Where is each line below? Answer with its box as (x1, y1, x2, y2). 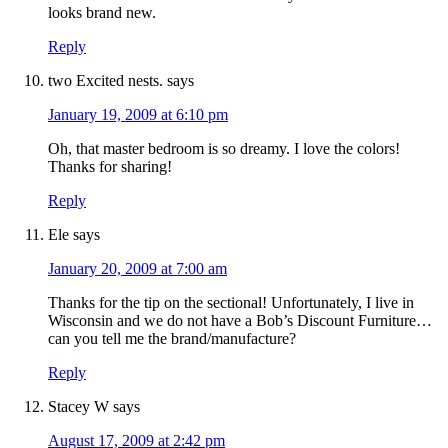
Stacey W (48, 398, 109, 416)
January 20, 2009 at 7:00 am (48, 260, 227, 278)
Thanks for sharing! (48, 158, 172, 176)
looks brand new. (48, 4, 156, 22)
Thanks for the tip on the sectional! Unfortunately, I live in (48, 294, 414, 312)
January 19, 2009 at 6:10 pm (48, 106, 228, 124)
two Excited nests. (48, 72, 163, 90)
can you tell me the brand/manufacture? (48, 330, 296, 348)
